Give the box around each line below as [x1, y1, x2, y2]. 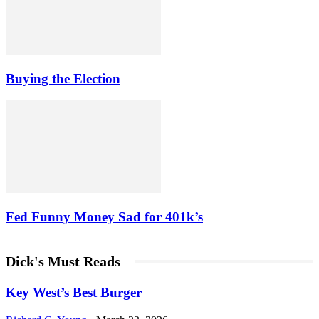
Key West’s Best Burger [6, 285, 142, 300]
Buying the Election [6, 70, 120, 86]
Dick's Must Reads [6, 253, 120, 269]
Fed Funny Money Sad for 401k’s [6, 209, 203, 224]
